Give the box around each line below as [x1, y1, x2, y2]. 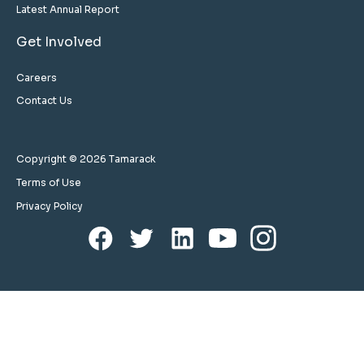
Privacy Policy [16, 199, 83, 212]
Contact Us [16, 93, 72, 106]
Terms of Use [16, 175, 81, 188]
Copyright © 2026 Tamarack [16, 152, 156, 165]
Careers [16, 71, 57, 84]
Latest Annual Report [16, 2, 119, 15]
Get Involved [16, 32, 102, 50]
